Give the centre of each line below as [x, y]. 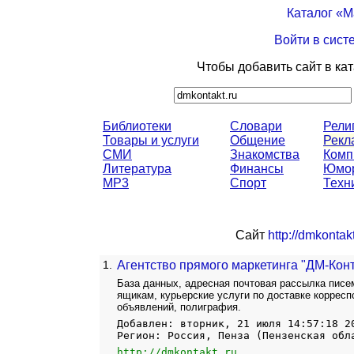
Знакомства [265, 154]
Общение [258, 140]
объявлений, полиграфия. [179, 307]
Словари [256, 126]
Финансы [257, 169]
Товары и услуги [151, 140]
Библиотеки [137, 126]
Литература [137, 169]
